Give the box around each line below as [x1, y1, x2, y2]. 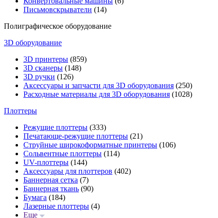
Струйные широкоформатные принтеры [23, 141, 157, 149]
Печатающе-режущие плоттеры [23, 132, 128, 140]
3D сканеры [23, 64, 63, 72]
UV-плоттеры [23, 158, 69, 166]
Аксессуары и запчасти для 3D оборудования [23, 81, 174, 90]
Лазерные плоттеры [23, 202, 89, 210]
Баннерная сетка [23, 176, 78, 184]
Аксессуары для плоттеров [23, 167, 112, 175]
